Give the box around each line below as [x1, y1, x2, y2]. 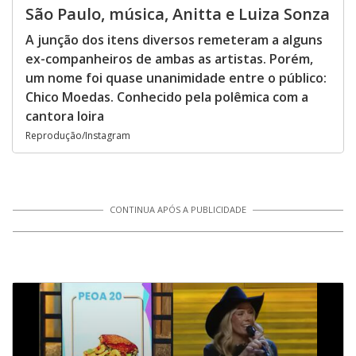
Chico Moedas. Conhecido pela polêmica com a [25, 88, 308, 106]
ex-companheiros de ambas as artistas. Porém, [25, 50, 313, 68]
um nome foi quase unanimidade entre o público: [25, 69, 327, 87]
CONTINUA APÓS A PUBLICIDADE [110, 203, 246, 215]
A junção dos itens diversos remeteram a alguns [25, 31, 323, 48]
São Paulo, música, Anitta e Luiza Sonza [25, 3, 330, 25]
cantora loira [25, 107, 104, 125]
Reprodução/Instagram [25, 129, 130, 142]
